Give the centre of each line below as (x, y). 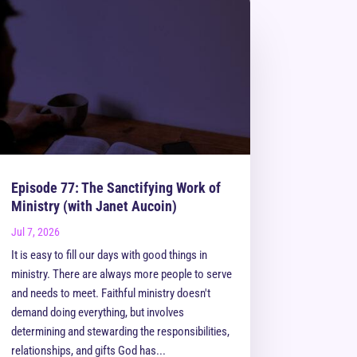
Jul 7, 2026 (35, 232)
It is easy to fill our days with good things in (109, 255)
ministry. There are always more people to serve (121, 275)
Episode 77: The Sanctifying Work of (116, 188)
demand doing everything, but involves (97, 313)
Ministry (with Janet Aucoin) (94, 206)
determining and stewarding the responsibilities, (120, 332)
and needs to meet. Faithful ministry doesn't (110, 294)
